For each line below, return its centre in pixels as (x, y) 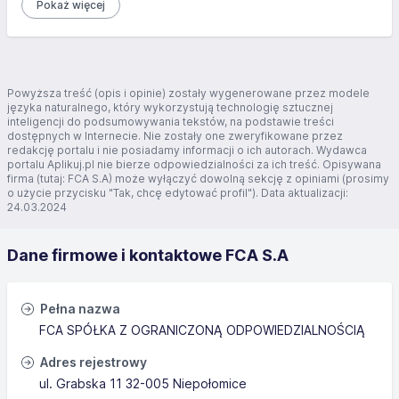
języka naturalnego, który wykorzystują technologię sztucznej (170, 107)
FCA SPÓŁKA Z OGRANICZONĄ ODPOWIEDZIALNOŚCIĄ (202, 330)
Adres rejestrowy (92, 362)
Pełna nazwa (79, 309)
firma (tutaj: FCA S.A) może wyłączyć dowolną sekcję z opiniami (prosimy (198, 179)
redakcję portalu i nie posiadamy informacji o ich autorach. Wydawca (187, 150)
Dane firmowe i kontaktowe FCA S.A (148, 255)
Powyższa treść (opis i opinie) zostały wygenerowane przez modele (188, 93)
